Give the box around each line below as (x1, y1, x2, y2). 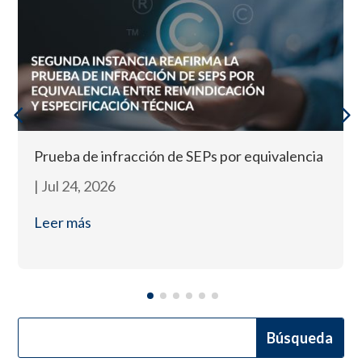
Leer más (34, 213, 92, 231)
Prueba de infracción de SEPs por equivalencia (34, 146, 324, 165)
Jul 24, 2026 (41, 176, 116, 195)
